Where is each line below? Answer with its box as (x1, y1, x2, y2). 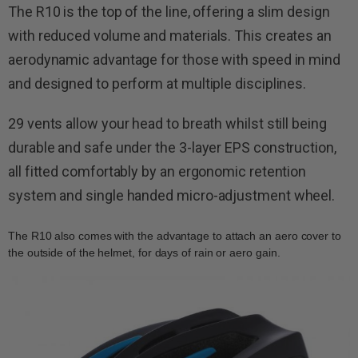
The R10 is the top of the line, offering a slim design (8, 2, 330, 20)
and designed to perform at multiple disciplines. (8, 74, 307, 92)
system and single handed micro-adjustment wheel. (8, 186, 336, 204)
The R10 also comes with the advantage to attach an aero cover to (8, 229, 341, 242)
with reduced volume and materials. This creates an (8, 26, 332, 44)
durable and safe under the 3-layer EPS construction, (8, 138, 336, 156)
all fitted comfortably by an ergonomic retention (8, 162, 307, 180)
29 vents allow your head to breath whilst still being (8, 114, 327, 132)
